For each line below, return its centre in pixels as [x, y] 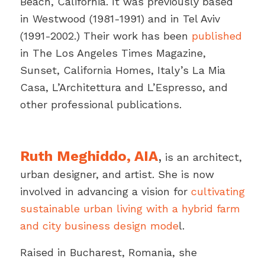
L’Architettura [86, 87]
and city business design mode [99, 226]
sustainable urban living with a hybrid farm [130, 209]
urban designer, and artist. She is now [117, 174]
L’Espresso [174, 87]
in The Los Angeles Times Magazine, [113, 53]
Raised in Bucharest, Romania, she [108, 252]
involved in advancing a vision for [105, 192]
